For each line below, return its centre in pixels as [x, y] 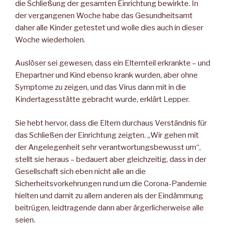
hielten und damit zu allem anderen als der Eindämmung [109, 195]
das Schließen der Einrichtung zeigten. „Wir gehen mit [107, 135]
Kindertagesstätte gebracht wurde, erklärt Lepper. [102, 100]
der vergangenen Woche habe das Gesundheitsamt [104, 15]
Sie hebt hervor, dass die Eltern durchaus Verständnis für [111, 123]
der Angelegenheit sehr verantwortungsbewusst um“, [108, 147]
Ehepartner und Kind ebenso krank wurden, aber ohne [106, 75]
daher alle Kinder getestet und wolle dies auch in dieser [109, 27]
